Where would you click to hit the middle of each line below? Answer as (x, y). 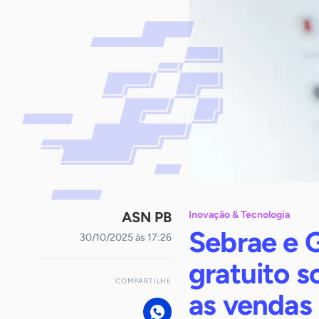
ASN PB (147, 217)
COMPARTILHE (143, 281)
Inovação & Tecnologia (239, 215)
